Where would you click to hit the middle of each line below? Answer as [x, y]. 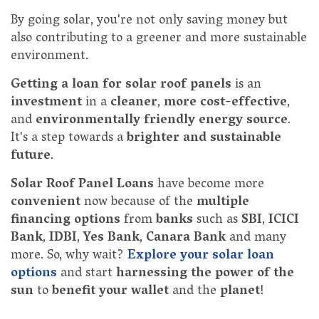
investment [46, 104]
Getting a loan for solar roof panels [121, 86]
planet [240, 292]
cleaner [134, 104]
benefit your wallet [110, 292]
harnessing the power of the [205, 274]
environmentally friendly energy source [162, 121]
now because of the [138, 203]
